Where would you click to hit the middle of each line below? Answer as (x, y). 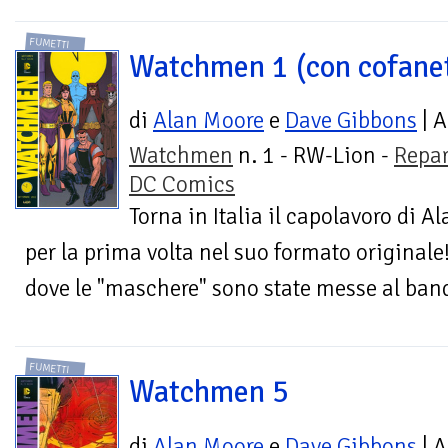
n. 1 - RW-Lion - (313, 156)
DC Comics (182, 185)
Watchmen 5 (209, 392)
